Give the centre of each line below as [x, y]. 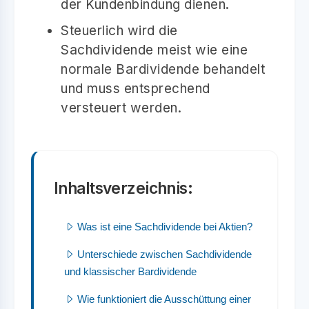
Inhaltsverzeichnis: [123, 188]
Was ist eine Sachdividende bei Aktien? [165, 226]
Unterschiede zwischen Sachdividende [165, 254]
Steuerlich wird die [119, 30]
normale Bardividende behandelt [163, 69]
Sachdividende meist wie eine [154, 50]
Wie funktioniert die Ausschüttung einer [164, 299]
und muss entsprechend [136, 88]
